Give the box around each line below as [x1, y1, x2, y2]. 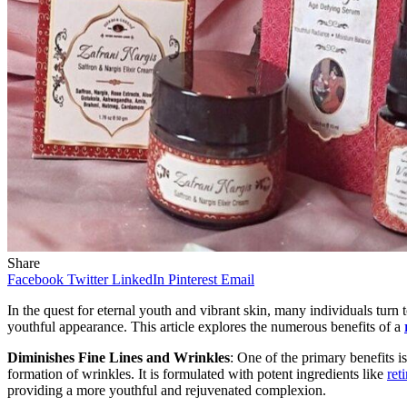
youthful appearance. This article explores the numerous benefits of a [7, 318, 404, 334]
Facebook [7, 271, 64, 287]
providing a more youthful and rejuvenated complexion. [7, 382, 326, 398]
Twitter [67, 271, 108, 287]
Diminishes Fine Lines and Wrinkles [7, 349, 230, 365]
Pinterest [168, 271, 217, 287]
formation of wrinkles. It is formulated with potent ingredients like [7, 365, 387, 382]
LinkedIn [112, 271, 164, 287]
